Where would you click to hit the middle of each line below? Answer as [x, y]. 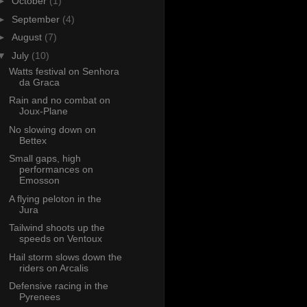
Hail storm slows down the [65, 257]
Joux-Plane [43, 111]
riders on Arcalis [53, 268]
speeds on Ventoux [60, 239]
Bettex [33, 140]
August [28, 37]
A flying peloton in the [55, 198]
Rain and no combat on [59, 100]
